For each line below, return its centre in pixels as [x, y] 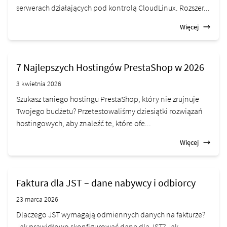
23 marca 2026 [37, 199]
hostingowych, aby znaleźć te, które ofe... [84, 123]
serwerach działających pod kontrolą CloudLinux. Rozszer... [113, 8]
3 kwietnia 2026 [39, 84]
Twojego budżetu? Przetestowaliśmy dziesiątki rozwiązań [109, 111]
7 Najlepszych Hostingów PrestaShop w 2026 [110, 67]
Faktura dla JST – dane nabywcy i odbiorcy [106, 183]
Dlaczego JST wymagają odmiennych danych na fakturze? [111, 215]
